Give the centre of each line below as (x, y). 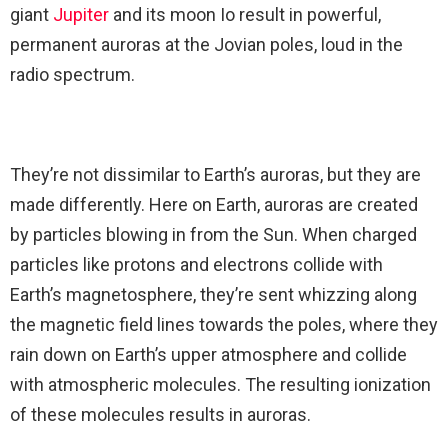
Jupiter (81, 15)
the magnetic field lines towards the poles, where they (224, 325)
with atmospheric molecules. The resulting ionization (220, 385)
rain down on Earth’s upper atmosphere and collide (208, 355)
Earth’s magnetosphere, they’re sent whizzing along (213, 295)
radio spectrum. (72, 75)
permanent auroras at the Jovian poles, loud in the (206, 45)
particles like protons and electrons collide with (196, 265)
